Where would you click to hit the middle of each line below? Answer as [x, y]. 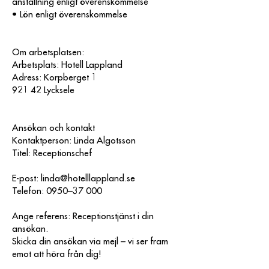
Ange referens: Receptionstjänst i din [83, 216]
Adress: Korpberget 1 [54, 78]
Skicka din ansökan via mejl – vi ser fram [90, 242]
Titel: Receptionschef [52, 153]
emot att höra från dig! [57, 254]
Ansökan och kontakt [53, 128]
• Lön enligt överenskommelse [70, 15]
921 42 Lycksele [43, 90]
